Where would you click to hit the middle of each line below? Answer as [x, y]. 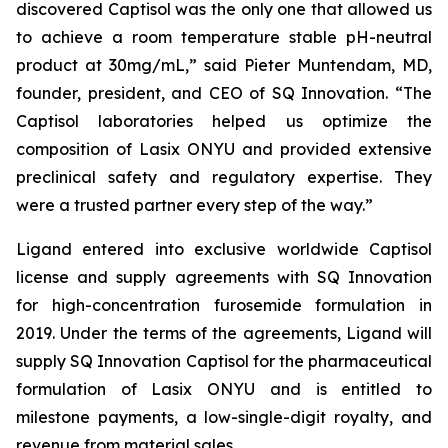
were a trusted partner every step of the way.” [194, 205]
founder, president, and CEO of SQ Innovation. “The [224, 93]
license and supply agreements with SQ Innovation [224, 277]
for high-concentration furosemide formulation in [224, 305]
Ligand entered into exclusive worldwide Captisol [224, 249]
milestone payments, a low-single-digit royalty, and [224, 417]
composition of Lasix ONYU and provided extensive [224, 149]
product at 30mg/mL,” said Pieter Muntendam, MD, [224, 65]
